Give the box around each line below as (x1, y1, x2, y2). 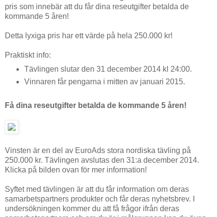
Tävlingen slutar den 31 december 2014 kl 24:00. (24, 64, 192, 73)
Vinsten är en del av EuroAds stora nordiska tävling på (5, 146, 191, 155)
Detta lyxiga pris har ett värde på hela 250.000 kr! (5, 31, 172, 40)
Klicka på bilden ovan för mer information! (5, 165, 147, 174)
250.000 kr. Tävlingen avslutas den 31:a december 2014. (5, 155, 199, 164)
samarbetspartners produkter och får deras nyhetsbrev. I (5, 194, 195, 203)
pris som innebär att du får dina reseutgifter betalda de (5, 2, 189, 11)
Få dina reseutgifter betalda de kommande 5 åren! (5, 101, 186, 109)
